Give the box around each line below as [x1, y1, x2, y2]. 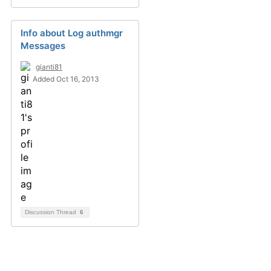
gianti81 [36, 62, 62, 71]
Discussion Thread [25, 209, 78, 215]
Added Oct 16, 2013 [33, 74, 99, 83]
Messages [21, 40, 65, 51]
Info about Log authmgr [21, 27, 123, 39]
